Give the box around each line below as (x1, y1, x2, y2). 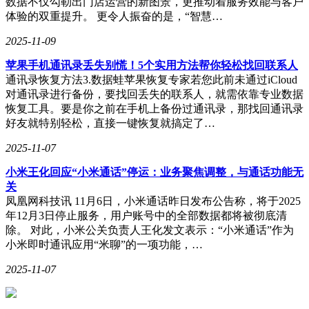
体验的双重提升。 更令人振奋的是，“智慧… (6, 10, 223, 22)
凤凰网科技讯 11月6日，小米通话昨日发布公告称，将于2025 (6, 195, 301, 207)
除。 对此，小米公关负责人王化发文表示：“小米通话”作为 (6, 223, 294, 236)
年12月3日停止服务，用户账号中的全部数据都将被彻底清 (6, 209, 287, 221)
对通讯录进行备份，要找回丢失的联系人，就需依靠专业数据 (6, 88, 303, 100)
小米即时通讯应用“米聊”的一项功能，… (6, 238, 203, 250)
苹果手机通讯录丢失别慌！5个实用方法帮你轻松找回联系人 (6, 59, 298, 71)
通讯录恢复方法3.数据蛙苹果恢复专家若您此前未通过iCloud (6, 73, 297, 86)
